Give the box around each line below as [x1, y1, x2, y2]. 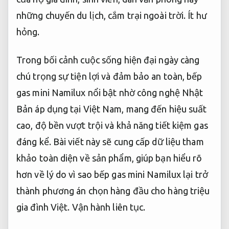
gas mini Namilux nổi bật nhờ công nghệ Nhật [16, 87, 203, 98]
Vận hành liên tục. [72, 202, 146, 213]
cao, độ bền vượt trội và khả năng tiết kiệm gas [16, 120, 208, 131]
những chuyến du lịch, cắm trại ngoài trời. [16, 10, 188, 20]
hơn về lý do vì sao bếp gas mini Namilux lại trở [16, 169, 208, 180]
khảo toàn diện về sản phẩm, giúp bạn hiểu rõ [16, 153, 202, 164]
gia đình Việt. [16, 202, 72, 213]
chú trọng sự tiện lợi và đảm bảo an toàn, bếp [16, 71, 202, 82]
